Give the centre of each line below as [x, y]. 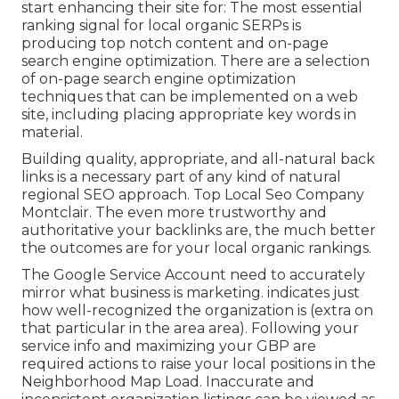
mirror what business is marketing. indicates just [191, 292]
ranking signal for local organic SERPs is [161, 25]
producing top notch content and [145, 43]
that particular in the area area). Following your [190, 328]
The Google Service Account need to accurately [193, 274]
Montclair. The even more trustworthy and [174, 212]
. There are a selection [292, 61]
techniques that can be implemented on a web [190, 96]
